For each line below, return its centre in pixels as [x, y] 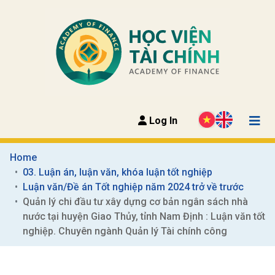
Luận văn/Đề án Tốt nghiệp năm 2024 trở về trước [133, 187]
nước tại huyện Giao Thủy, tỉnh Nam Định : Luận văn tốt [144, 216]
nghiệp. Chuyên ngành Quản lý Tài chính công [125, 231]
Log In [162, 120]
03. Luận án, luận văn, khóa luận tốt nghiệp [118, 172]
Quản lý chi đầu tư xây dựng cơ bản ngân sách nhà [135, 201]
